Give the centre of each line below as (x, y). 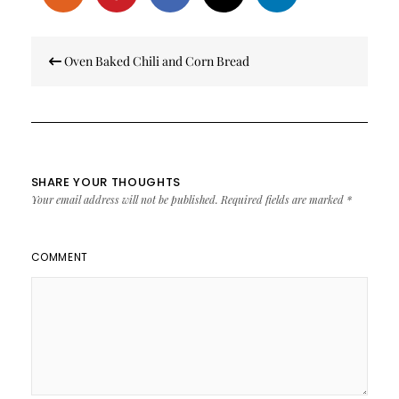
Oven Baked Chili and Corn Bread (155, 61)
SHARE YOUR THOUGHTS (106, 182)
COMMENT (59, 257)
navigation (80, 70)
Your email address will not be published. (124, 199)
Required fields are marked (283, 199)
